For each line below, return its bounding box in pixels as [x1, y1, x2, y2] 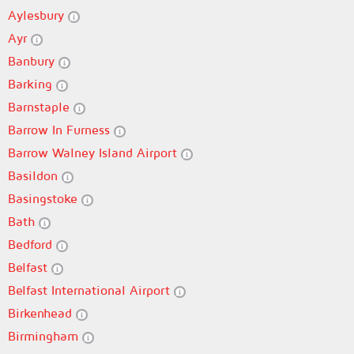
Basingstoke [8, 191, 81, 205]
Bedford [8, 237, 56, 251]
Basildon [8, 168, 62, 183]
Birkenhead [8, 306, 76, 320]
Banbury [8, 54, 58, 68]
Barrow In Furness [8, 122, 114, 137]
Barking [8, 77, 56, 91]
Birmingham [8, 329, 82, 343]
